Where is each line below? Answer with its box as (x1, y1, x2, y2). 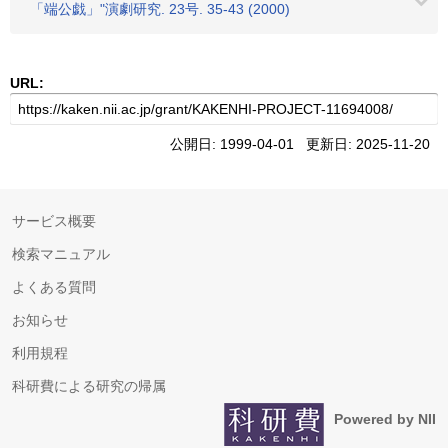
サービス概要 (12, 213, 96, 229)
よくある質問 (12, 279, 96, 295)
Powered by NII (334, 411, 436, 427)
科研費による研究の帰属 (12, 378, 166, 394)
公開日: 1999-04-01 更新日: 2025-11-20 (170, 136, 438, 152)
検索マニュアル (12, 246, 110, 262)
